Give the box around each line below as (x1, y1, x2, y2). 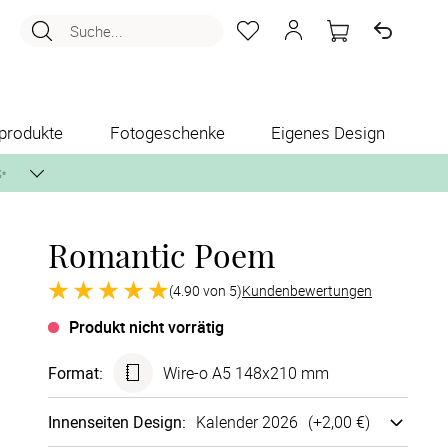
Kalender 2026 (196, 411, 298, 433)
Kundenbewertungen (242, 280, 372, 300)
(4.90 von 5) (169, 280, 242, 300)
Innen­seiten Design (48, 411, 182, 433)
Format (48, 362, 99, 384)
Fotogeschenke (110, 121, 225, 144)
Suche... (70, 21, 123, 41)
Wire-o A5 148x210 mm (163, 362, 329, 384)
